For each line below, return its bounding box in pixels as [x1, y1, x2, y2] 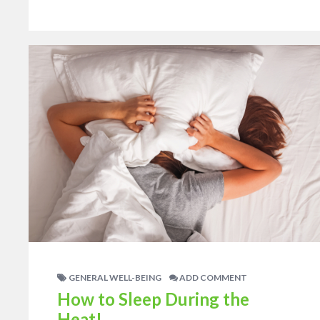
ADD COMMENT [178, 271, 247, 283]
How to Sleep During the [57, 288, 249, 309]
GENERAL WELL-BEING [69, 271, 161, 283]
